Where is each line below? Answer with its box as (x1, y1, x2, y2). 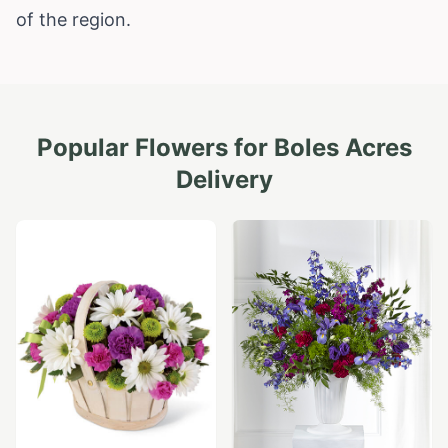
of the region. (16, 8, 131, 30)
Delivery (175, 164, 273, 194)
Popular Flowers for (36, 132, 274, 162)
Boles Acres (273, 132, 412, 162)
